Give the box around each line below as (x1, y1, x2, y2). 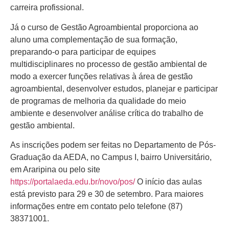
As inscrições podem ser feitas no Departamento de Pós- (10, 140, 216, 149)
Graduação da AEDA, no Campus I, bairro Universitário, (10, 152, 212, 162)
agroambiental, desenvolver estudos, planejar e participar (10, 84, 218, 93)
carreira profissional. (10, 3, 84, 12)
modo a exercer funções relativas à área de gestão (10, 72, 193, 81)
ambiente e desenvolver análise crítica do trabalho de (10, 108, 203, 118)
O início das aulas (135, 177, 202, 186)
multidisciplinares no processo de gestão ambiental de (10, 59, 207, 68)
